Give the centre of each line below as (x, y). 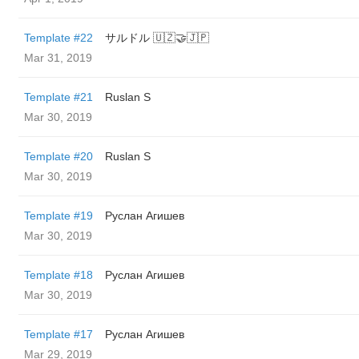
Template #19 (58, 216)
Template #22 (58, 38)
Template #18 (58, 275)
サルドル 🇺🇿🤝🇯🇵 (157, 38)
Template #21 (58, 97)
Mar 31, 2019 (58, 58)
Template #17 (58, 334)
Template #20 (58, 156)
